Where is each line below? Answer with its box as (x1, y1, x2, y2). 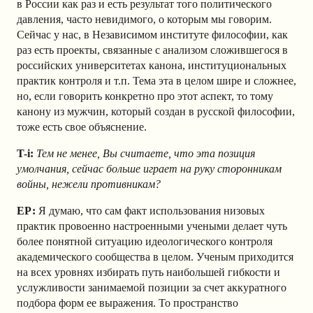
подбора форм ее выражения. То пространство (17, 296, 238, 309)
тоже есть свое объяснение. (17, 120, 147, 133)
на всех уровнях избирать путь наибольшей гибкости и (17, 265, 280, 278)
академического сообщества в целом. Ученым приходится (17, 250, 293, 263)
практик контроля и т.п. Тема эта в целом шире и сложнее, (17, 74, 296, 87)
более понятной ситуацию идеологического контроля (17, 235, 272, 247)
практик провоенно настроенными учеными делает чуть (17, 219, 287, 232)
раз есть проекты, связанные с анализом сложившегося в (17, 43, 288, 56)
